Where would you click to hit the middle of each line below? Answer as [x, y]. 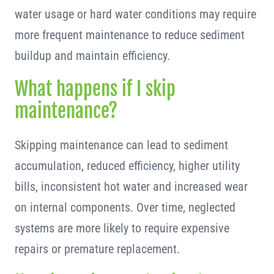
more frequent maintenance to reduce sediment [129, 35]
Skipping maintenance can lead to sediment [121, 145]
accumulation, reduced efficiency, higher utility [127, 166]
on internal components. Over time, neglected [125, 207]
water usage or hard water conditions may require [135, 14]
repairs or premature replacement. [97, 249]
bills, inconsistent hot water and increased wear [131, 187]
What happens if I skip [95, 89]
